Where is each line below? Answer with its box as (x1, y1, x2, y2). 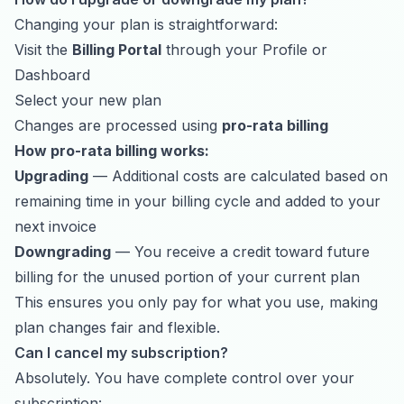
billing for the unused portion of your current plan (14, 268, 360, 286)
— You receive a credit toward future (111, 243, 370, 261)
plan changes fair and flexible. (14, 318, 220, 336)
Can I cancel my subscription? (14, 344, 228, 362)
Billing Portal (72, 41, 161, 59)
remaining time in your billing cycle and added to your (14, 192, 381, 210)
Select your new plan (14, 91, 161, 109)
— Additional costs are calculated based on (88, 167, 388, 185)
